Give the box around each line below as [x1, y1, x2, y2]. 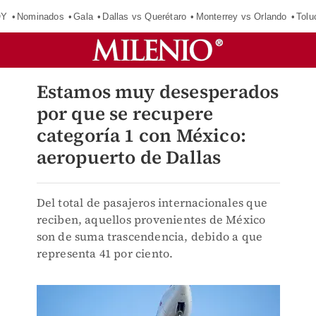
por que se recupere [36, 101, 214, 126]
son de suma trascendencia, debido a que [36, 229, 263, 244]
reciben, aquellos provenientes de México [36, 212, 266, 227]
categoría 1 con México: [36, 123, 247, 148]
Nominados [16, 11, 64, 22]
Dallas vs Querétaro [102, 11, 187, 22]
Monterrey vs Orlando [195, 11, 287, 22]
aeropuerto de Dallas [36, 145, 221, 170]
